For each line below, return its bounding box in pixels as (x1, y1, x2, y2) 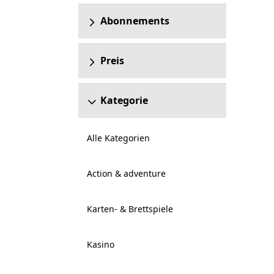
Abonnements (100, 14, 169, 28)
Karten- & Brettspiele (86, 203, 173, 215)
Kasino (86, 239, 114, 250)
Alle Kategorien (86, 132, 150, 144)
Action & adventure (86, 168, 166, 179)
